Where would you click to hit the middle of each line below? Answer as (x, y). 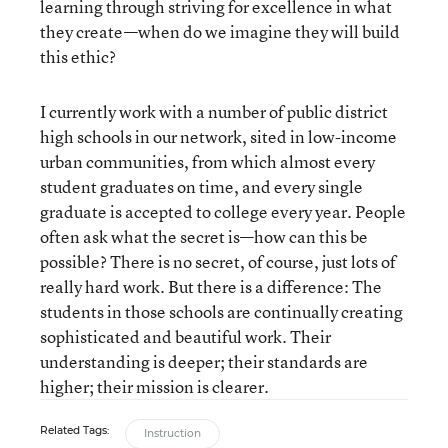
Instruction (172, 433)
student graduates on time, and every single (201, 186)
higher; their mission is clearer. (154, 386)
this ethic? (78, 56)
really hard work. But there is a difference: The (211, 286)
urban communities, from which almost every (207, 161)
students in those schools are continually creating (221, 311)
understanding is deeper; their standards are (204, 361)
